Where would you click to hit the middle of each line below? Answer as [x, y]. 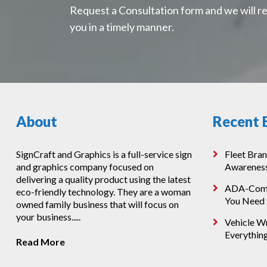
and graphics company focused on [85, 167]
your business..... [48, 217]
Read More [40, 242]
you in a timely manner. [122, 27]
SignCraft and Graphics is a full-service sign [104, 154]
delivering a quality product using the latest [103, 179]
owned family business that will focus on [97, 204]
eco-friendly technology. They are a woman [103, 192]
